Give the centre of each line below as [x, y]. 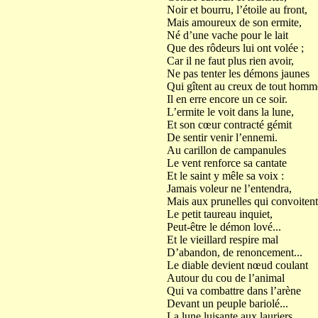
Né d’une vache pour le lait [227, 35]
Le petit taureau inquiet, [219, 214]
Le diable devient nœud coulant [237, 265]
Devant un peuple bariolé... [227, 303]
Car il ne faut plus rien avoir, [230, 61]
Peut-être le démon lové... [224, 227]
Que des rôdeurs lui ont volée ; [235, 48]
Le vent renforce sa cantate [226, 163]
